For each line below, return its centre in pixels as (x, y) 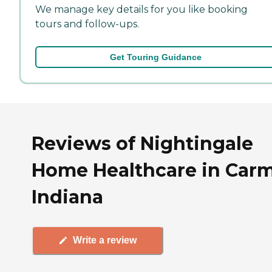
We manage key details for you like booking (141, 9)
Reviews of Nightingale (142, 143)
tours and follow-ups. (87, 24)
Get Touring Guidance (155, 57)
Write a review (105, 240)
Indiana (67, 197)
